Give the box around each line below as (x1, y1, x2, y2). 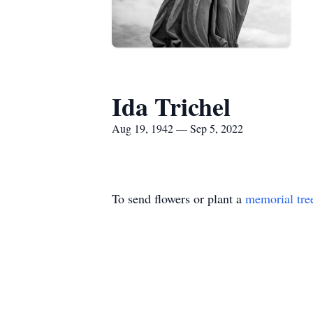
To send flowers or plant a (112, 190, 245, 207)
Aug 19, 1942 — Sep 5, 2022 (112, 121, 243, 136)
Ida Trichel (112, 88, 231, 124)
